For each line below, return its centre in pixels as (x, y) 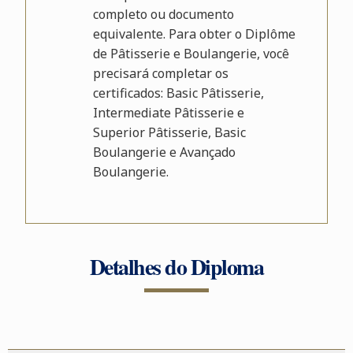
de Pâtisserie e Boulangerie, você (191, 54)
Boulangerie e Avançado (164, 152)
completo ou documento (163, 14)
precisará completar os (160, 73)
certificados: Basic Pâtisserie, (178, 93)
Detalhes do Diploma (176, 267)
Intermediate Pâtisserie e (168, 113)
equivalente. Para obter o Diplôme (194, 34)
